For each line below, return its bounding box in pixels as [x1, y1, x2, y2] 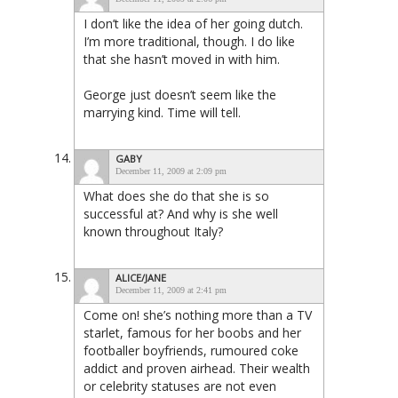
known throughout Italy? [84, 222, 223, 240]
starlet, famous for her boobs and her [84, 323, 301, 341]
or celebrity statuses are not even [84, 377, 276, 394]
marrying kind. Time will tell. [84, 103, 241, 121]
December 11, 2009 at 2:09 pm [115, 165, 227, 176]
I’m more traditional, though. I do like [84, 32, 295, 50]
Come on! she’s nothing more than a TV [84, 306, 312, 323]
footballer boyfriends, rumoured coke [84, 341, 298, 359]
